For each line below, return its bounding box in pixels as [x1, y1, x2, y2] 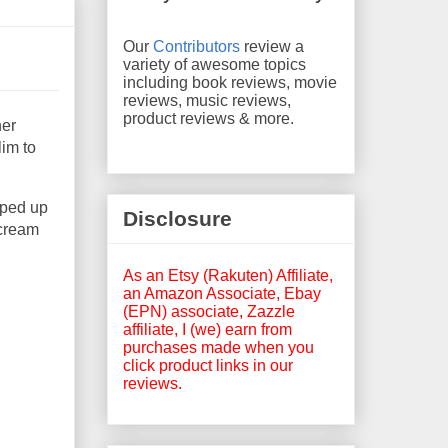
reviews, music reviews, [123, 91, 291, 109]
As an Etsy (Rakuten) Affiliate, [123, 266, 333, 284]
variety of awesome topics [123, 55, 306, 73]
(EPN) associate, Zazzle [123, 302, 295, 320]
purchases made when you [123, 338, 314, 356]
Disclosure [123, 207, 232, 231]
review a [240, 37, 304, 55]
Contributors [153, 37, 240, 55]
